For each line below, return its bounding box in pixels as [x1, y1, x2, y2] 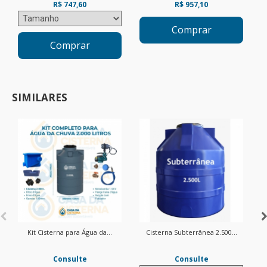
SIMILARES [12, 91, 67, 104]
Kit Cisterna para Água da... [27, 228, 112, 237]
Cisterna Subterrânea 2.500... [145, 228, 237, 237]
